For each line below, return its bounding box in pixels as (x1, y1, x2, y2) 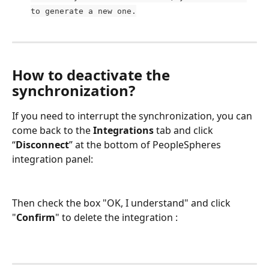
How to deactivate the (12, 65, 174, 85)
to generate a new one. (31, 6, 136, 16)
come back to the (12, 124, 93, 138)
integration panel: (12, 153, 93, 166)
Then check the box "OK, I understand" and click (12, 196, 233, 210)
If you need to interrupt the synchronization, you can (12, 109, 255, 123)
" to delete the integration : (55, 210, 178, 224)
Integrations (93, 124, 154, 138)
